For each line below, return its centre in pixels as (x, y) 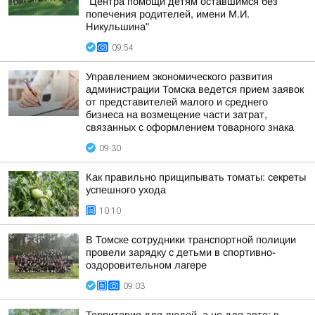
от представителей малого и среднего (177, 102)
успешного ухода (126, 190)
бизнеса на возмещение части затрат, (176, 115)
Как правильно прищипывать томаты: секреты (196, 177)
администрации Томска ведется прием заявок (195, 89)
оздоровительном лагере (146, 265)
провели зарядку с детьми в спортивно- (181, 252)
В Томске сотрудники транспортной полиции (191, 240)
